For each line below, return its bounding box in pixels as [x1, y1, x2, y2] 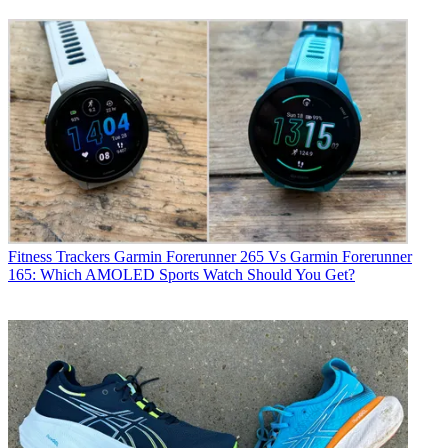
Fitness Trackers [8, 247, 110, 265]
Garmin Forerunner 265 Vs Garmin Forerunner [114, 247, 412, 265]
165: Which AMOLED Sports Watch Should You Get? [8, 265, 355, 283]
